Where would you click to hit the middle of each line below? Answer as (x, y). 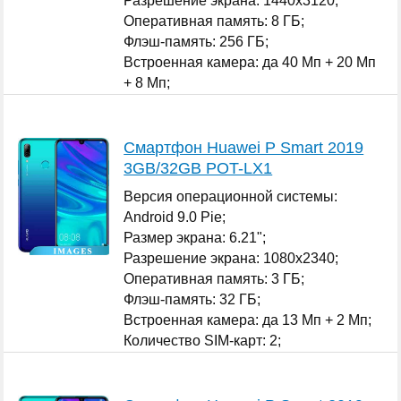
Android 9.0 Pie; (175, 217)
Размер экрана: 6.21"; (195, 237)
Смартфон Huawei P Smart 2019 (244, 147)
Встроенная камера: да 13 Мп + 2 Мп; (248, 320)
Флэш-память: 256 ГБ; (196, 41)
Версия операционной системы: (231, 196)
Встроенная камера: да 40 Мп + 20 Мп (250, 62)
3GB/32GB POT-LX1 (198, 168)
